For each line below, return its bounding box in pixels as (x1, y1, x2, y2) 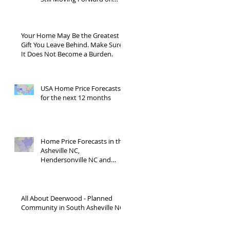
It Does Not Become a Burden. (21, 49, 113, 59)
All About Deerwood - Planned (21, 194, 112, 203)
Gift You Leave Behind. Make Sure (21, 40, 123, 49)
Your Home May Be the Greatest (21, 31, 119, 40)
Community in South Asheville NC (21, 203, 124, 212)
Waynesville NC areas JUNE (41, 164, 122, 174)
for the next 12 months (41, 93, 111, 102)
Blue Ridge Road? (41, 4, 93, 13)
